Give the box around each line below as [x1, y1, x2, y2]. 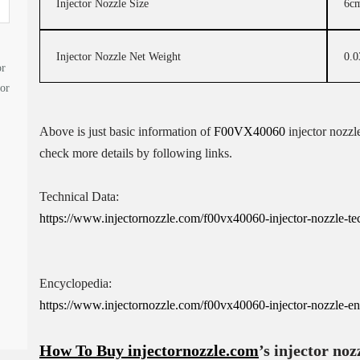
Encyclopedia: [39, 276, 112, 290]
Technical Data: [39, 190, 119, 203]
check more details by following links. [39, 146, 232, 160]
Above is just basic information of [39, 125, 214, 138]
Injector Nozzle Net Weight [55, 50, 181, 63]
